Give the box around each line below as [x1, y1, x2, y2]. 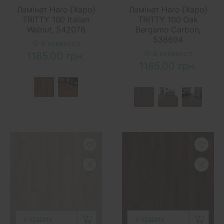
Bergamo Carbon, [135, 24, 201, 34]
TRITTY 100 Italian [22, 14, 90, 24]
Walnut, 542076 [26, 24, 85, 34]
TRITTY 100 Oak [138, 14, 198, 24]
